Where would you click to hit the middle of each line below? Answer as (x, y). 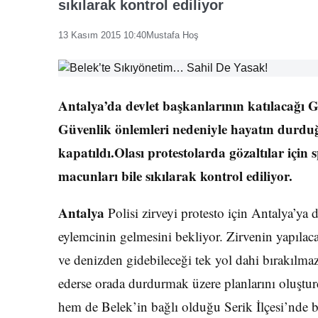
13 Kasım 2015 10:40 (102, 35)
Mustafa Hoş (172, 35)
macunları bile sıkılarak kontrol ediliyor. (175, 176)
